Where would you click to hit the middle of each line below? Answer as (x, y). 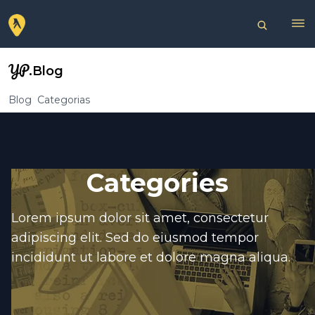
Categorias (64, 100)
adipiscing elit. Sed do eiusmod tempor (135, 238)
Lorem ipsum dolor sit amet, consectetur (140, 218)
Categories (157, 183)
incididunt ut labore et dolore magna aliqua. (151, 257)
